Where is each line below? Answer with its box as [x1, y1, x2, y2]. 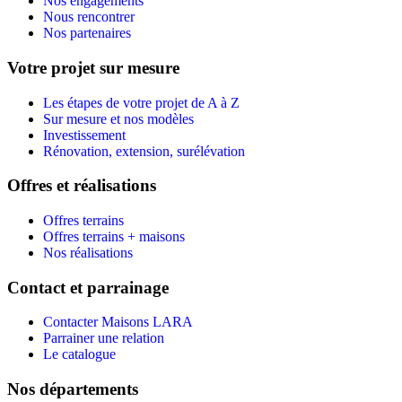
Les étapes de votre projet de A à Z [43, 94, 240, 110]
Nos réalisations [43, 245, 133, 260]
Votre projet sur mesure [7, 57, 179, 77]
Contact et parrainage [7, 277, 169, 297]
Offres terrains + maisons [43, 229, 185, 244]
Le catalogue [43, 346, 116, 363]
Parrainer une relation [43, 330, 164, 346]
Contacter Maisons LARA [43, 314, 193, 330]
